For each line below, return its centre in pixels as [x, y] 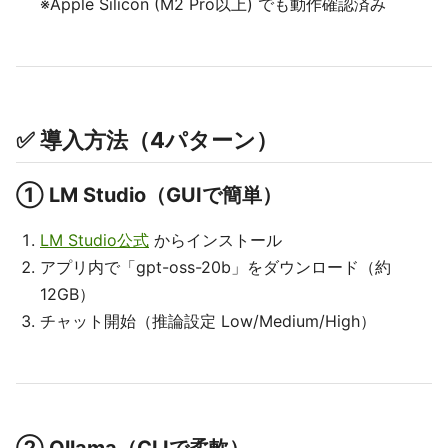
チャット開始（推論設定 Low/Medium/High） [208, 321]
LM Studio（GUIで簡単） [165, 195]
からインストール [215, 240]
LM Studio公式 [94, 240]
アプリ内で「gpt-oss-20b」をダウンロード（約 [215, 267]
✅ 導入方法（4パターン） [147, 140]
